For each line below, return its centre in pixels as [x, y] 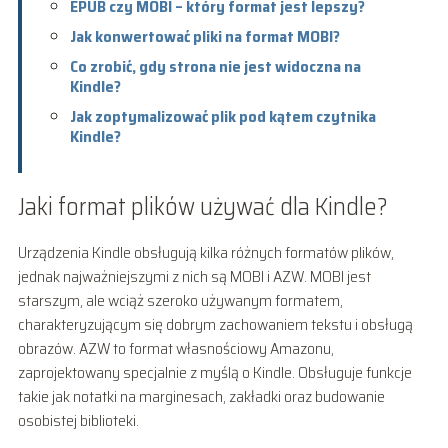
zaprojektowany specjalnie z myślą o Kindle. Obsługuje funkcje [214, 372]
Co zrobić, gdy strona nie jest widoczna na [215, 66]
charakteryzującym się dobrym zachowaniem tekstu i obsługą [215, 324]
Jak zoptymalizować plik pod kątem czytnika [222, 116]
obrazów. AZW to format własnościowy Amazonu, [175, 348]
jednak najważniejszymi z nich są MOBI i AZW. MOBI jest [194, 276]
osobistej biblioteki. [78, 420]
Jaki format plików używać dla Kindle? [202, 206]
